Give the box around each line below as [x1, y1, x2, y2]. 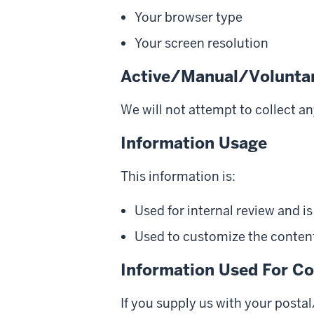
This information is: [121, 168, 235, 184]
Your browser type [135, 8, 243, 25]
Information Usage [121, 132, 267, 153]
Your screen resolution [135, 34, 268, 51]
